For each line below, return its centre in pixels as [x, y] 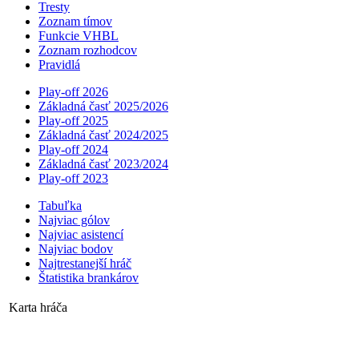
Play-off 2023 [73, 178]
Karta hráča [38, 307]
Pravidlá [59, 64]
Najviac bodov [76, 248]
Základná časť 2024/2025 [103, 135]
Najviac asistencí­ [81, 234]
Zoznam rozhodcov [88, 50]
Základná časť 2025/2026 [103, 106]
